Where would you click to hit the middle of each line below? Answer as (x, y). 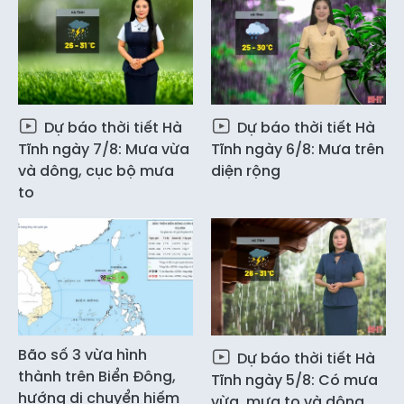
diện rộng (246, 171)
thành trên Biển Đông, (97, 376)
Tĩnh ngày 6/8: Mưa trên (298, 150)
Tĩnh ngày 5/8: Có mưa (294, 380)
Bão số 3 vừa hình (83, 354)
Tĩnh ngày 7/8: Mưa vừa (104, 150)
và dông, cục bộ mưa (96, 171)
